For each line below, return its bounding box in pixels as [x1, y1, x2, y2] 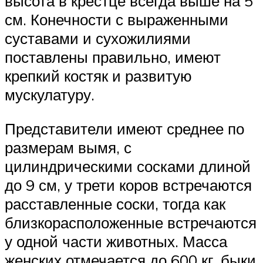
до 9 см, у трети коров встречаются [5, 175, 252, 194]
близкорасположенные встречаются [5, 213, 257, 232]
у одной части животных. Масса [5, 231, 227, 251]
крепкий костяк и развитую [5, 66, 192, 86]
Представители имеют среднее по [5, 119, 244, 138]
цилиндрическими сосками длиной [5, 156, 251, 176]
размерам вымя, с [5, 137, 131, 157]
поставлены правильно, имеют [5, 48, 221, 67]
